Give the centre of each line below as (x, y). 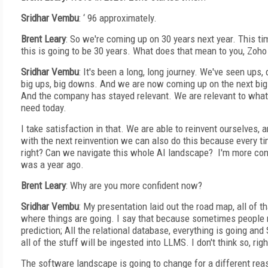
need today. (44, 108)
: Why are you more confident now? (134, 185)
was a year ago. (52, 165)
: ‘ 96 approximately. (118, 18)
